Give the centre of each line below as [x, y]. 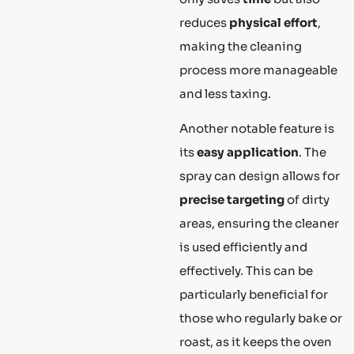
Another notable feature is [257, 128]
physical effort [273, 22]
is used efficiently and [243, 247]
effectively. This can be [246, 270]
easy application [248, 152]
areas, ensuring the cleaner [259, 223]
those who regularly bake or [261, 318]
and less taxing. [225, 93]
